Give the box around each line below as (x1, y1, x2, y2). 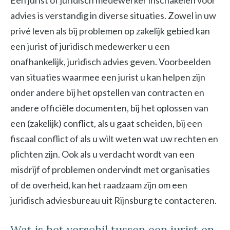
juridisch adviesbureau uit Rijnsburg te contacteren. (10, 195, 217, 206)
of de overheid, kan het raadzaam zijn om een (10, 179, 187, 190)
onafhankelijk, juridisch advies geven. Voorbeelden (10, 56, 211, 67)
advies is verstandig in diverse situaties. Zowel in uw (10, 10, 216, 21)
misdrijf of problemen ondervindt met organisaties (10, 164, 210, 175)
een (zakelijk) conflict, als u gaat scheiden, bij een (10, 118, 202, 129)
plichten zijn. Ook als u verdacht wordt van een (10, 148, 195, 160)
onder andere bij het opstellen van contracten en (10, 87, 204, 98)
